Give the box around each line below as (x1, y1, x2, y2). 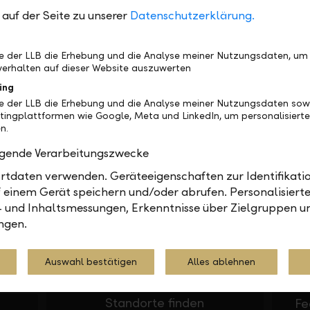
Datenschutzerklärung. (130, 8, 255, 23)
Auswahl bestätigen (45, 256, 137, 268)
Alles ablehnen (188, 256, 255, 268)
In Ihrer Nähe (46, 165, 132, 183)
